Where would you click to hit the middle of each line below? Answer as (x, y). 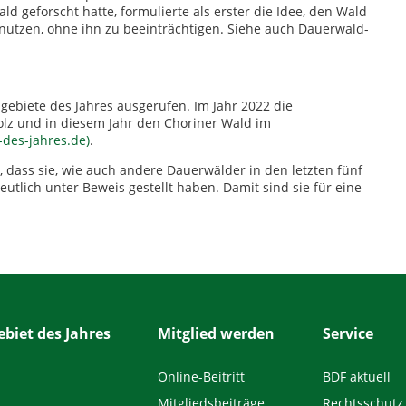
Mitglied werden (217, 333)
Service (348, 333)
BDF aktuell (357, 376)
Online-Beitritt (202, 376)
